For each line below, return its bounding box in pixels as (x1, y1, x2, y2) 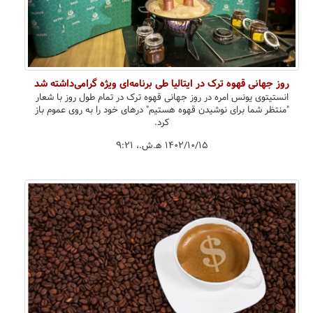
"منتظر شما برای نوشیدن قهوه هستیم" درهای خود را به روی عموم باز (34, 102, 289, 118)
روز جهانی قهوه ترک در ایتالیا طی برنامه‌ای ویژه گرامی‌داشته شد (34, 75, 289, 92)
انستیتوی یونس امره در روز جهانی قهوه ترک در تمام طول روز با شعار (35, 89, 289, 105)
